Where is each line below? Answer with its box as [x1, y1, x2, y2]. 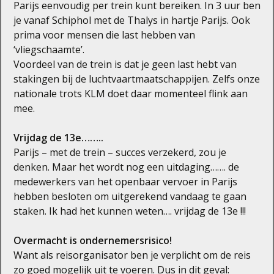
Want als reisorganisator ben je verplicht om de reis [13, 248, 251, 262]
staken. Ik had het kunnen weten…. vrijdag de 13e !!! [13, 204, 246, 218]
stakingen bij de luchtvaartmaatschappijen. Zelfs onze [13, 72, 260, 86]
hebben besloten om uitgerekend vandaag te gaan [13, 189, 246, 203]
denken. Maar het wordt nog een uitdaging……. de [13, 160, 239, 174]
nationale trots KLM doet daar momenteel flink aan [13, 86, 248, 100]
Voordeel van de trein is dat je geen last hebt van [13, 57, 237, 71]
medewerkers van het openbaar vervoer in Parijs [13, 174, 237, 188]
